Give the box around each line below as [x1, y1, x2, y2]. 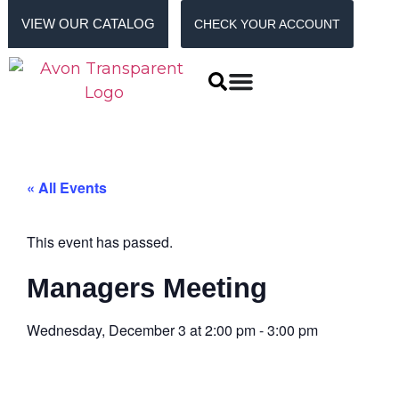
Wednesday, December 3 [27, 320, 186, 341]
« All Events [27, 177, 107, 198]
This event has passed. [27, 232, 173, 253]
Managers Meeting [27, 273, 267, 304]
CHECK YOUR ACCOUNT [194, 17, 340, 31]
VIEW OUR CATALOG [20, 17, 155, 31]
